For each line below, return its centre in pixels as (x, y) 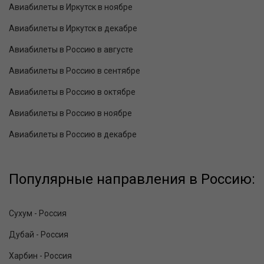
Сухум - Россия (38, 214)
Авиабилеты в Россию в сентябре (75, 71)
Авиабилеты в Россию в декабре (73, 135)
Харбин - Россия (40, 256)
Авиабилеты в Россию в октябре (72, 92)
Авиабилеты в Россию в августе (71, 50)
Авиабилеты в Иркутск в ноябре (71, 7)
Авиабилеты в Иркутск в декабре (73, 29)
